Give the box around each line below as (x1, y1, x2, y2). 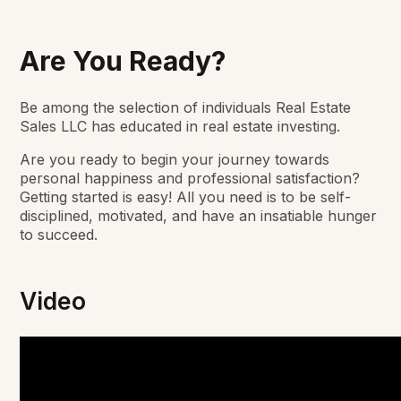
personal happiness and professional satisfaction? (20, 169, 361, 188)
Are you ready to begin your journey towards (20, 150, 330, 169)
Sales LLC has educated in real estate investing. (20, 117, 341, 136)
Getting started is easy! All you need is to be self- (20, 188, 352, 207)
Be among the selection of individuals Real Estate (20, 98, 352, 117)
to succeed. (20, 226, 98, 244)
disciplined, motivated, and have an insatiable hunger (20, 207, 378, 226)
